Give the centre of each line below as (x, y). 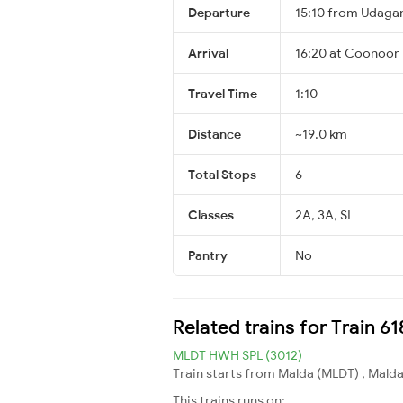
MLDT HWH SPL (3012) (237, 355)
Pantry (208, 255)
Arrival (208, 53)
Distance (215, 134)
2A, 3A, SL (324, 215)
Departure (219, 12)
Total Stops (222, 174)
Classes (211, 215)
